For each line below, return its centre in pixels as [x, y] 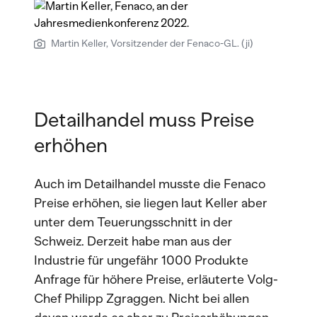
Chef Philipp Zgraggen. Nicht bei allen [142, 299]
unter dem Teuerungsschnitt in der [133, 222]
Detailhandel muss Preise [144, 120]
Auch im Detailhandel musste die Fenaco [150, 184]
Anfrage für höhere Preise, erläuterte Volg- [156, 279]
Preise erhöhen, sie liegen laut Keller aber [151, 203]
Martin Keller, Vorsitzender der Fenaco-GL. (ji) [152, 44]
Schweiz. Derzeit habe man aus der [133, 241]
